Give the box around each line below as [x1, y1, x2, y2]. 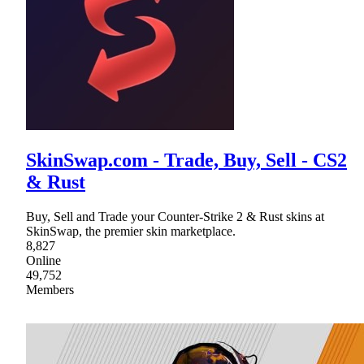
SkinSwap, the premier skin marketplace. [26, 223, 236, 238]
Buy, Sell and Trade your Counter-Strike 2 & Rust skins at [26, 209, 324, 223]
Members [26, 282, 74, 297]
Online [26, 253, 61, 267]
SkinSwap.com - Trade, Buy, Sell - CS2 [26, 149, 347, 171]
